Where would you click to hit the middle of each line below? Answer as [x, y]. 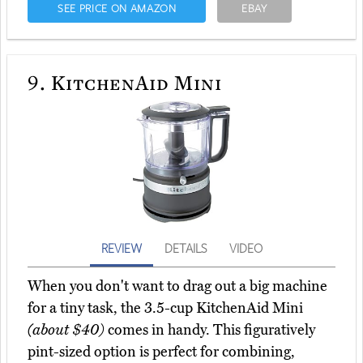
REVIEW [121, 248]
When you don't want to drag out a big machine [177, 286]
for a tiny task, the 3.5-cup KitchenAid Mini [165, 308]
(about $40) [66, 330]
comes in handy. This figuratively [210, 330]
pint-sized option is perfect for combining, [161, 352]
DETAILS [185, 248]
